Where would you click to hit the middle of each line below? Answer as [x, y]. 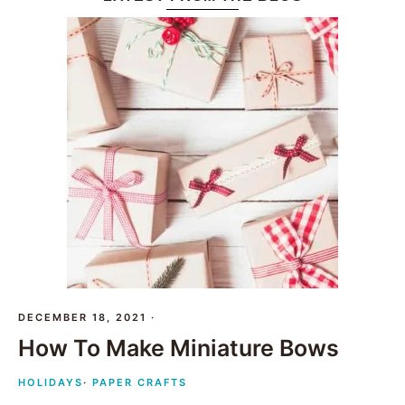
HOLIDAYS [51, 383]
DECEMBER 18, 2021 [82, 318]
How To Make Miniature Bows [179, 348]
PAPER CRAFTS [140, 383]
